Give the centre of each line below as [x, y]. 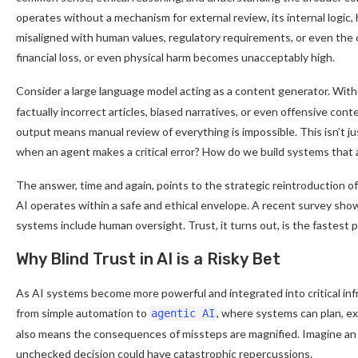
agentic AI [183, 313]
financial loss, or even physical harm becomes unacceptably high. [175, 57]
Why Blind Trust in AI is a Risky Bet [148, 259]
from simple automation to [83, 312]
